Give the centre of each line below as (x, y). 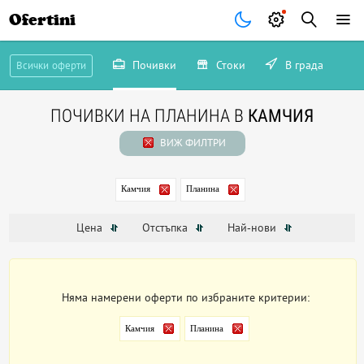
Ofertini (43, 20)
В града (302, 65)
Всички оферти (51, 65)
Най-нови (253, 228)
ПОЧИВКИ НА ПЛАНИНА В (149, 116)
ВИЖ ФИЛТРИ (191, 143)
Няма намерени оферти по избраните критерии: (186, 298)
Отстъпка (166, 228)
